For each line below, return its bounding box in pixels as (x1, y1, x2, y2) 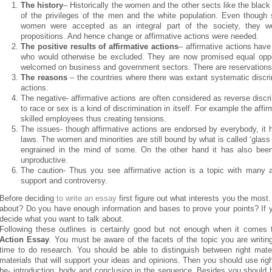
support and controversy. (21, 176, 107, 185)
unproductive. (21, 155, 68, 165)
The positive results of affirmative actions (21, 42, 178, 51)
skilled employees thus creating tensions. (21, 114, 166, 123)
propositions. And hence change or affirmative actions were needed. (21, 32, 259, 41)
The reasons (21, 73, 67, 82)
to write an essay (56, 194, 117, 203)
